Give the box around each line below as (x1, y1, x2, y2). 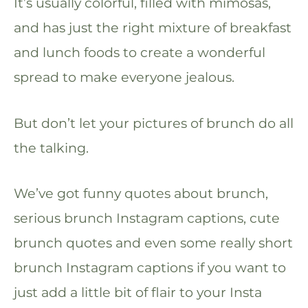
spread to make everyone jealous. (14, 68, 234, 85)
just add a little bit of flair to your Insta (14, 284, 262, 301)
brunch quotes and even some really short (14, 234, 293, 252)
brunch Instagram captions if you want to (14, 259, 286, 276)
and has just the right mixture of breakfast (14, 19, 291, 36)
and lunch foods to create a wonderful (14, 43, 265, 60)
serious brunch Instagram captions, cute (14, 210, 280, 227)
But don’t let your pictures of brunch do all (14, 114, 294, 131)
